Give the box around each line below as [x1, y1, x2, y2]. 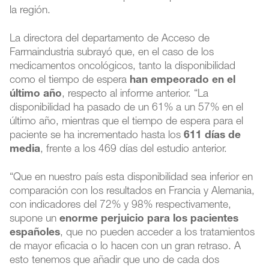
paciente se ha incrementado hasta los [10, 130, 184, 141]
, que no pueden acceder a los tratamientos [60, 228, 255, 238]
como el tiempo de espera [10, 75, 130, 86]
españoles [10, 228, 61, 238]
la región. [10, 5, 51, 16]
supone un [10, 214, 60, 225]
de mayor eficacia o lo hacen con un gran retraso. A [10, 241, 241, 252]
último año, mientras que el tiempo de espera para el [10, 116, 244, 127]
